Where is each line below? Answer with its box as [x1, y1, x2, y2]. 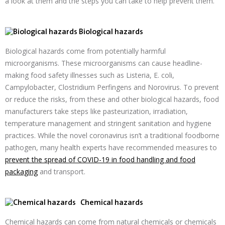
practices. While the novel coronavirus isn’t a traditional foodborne [5, 131, 219, 140]
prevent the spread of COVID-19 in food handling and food [5, 155, 195, 164]
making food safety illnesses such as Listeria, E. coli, [5, 70, 174, 80]
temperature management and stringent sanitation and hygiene [5, 119, 211, 128]
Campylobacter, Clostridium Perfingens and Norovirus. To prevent [5, 82, 219, 92]
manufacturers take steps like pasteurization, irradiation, [5, 106, 188, 116]
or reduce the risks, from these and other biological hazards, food [5, 94, 219, 104]
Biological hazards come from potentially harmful [5, 46, 166, 56]
